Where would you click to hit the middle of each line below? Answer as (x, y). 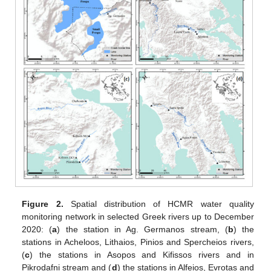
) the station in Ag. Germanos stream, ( (142, 229)
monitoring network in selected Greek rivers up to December (138, 216)
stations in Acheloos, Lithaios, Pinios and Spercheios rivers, (138, 242)
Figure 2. (43, 204)
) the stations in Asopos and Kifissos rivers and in (142, 254)
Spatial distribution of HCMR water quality (158, 204)
